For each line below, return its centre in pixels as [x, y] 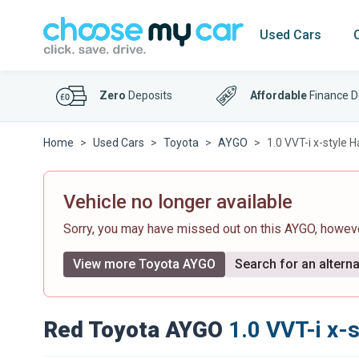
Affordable [279, 95]
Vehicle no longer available [178, 202]
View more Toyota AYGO [144, 264]
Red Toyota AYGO [133, 330]
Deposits [149, 95]
